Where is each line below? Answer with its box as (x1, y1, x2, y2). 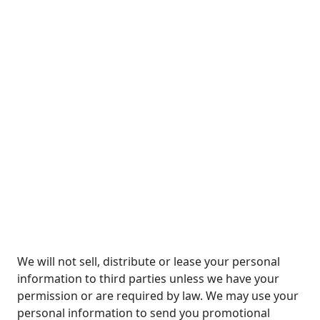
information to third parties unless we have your (17, 271, 279, 287)
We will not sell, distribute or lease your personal (17, 254, 280, 270)
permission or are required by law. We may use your (17, 288, 299, 304)
